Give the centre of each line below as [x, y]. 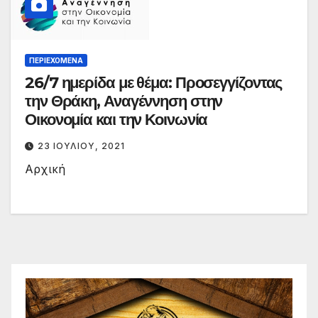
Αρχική [45, 169]
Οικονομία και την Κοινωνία [116, 120]
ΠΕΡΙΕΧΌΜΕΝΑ [56, 61]
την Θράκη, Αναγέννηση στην [124, 102]
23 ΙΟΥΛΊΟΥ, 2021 [81, 146]
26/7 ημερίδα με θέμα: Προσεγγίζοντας [154, 83]
